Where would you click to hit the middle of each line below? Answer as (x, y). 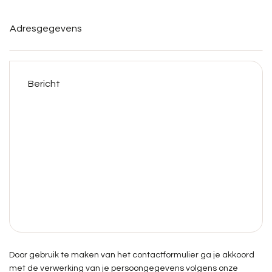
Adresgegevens (41, 12)
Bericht (24, 66)
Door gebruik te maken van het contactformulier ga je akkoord (132, 255)
